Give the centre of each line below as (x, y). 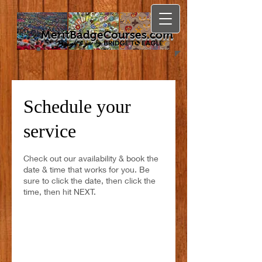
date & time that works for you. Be (87, 169)
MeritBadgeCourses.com (107, 35)
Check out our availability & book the (91, 158)
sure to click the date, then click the (89, 180)
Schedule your (77, 106)
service (50, 131)
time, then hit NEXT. (60, 191)
